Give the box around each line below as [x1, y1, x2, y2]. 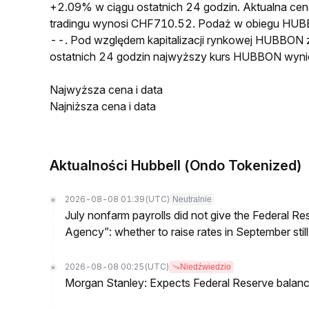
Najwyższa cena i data [50, 83, 163, 97]
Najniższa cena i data [50, 99, 156, 113]
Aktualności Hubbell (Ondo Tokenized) [50, 157, 302, 174]
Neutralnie [172, 195, 212, 204]
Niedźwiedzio [180, 262, 231, 272]
